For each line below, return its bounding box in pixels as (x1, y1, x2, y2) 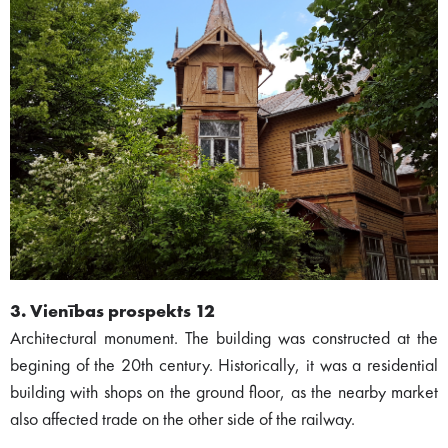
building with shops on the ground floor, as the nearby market (10, 383, 438, 402)
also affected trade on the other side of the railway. (10, 410, 355, 429)
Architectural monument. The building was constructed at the (10, 329, 438, 348)
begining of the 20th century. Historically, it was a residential (10, 356, 438, 375)
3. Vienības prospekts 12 (10, 302, 215, 321)
